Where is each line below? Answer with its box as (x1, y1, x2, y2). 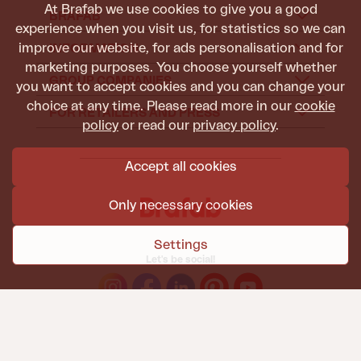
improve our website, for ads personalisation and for (18, 42, 343, 55)
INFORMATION (48, 43, 139, 55)
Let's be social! (146, 255, 215, 265)
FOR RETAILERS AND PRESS (48, 107, 220, 119)
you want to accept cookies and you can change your (16, 81, 345, 93)
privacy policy (193, 119, 276, 132)
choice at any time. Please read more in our (26, 100, 295, 113)
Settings (153, 239, 208, 251)
